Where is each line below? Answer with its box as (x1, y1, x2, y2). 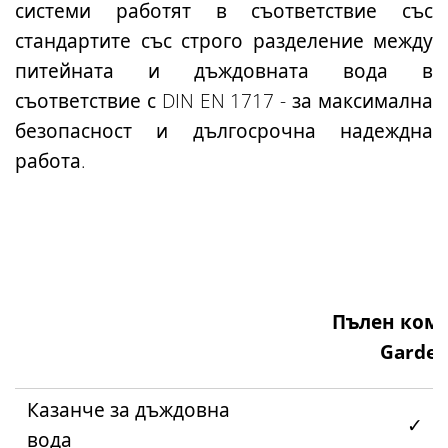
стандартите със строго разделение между (15, 27, 433, 54)
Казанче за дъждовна (27, 396, 230, 423)
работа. (15, 147, 86, 174)
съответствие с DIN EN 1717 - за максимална (15, 87, 433, 114)
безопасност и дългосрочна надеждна (15, 117, 433, 144)
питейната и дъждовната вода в (15, 57, 433, 84)
